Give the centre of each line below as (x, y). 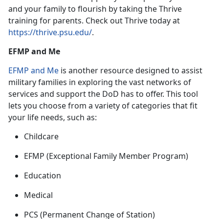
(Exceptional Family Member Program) (117, 156)
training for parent (43, 21)
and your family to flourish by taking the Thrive (95, 9)
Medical (39, 195)
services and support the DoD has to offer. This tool (103, 94)
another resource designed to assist (135, 71)
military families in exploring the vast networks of (100, 82)
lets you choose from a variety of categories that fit (103, 106)
